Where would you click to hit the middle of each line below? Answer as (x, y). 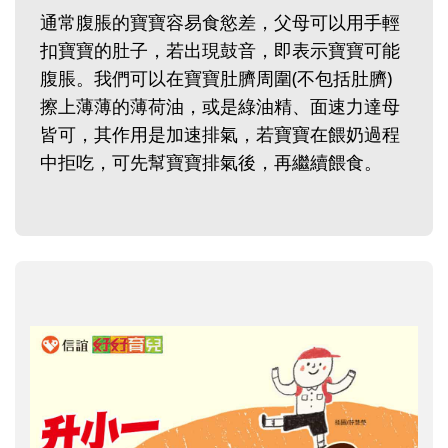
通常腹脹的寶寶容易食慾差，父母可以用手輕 (220, 22)
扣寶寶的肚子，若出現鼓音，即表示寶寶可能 (220, 50)
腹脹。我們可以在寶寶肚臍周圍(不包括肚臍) (216, 78)
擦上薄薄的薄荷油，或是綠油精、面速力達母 (220, 106)
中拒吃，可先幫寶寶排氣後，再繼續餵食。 (211, 162)
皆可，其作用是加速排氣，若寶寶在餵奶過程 (220, 134)
